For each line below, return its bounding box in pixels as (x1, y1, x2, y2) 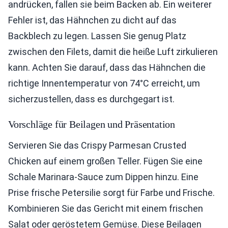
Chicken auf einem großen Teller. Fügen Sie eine (8, 156, 203, 166)
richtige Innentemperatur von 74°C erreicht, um (8, 78, 200, 89)
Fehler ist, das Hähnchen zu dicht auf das (8, 15, 177, 25)
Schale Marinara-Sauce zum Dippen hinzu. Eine (8, 172, 198, 182)
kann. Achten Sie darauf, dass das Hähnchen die (8, 62, 206, 73)
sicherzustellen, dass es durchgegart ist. (8, 94, 175, 104)
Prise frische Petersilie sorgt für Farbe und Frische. (8, 187, 215, 198)
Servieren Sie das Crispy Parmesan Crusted (8, 140, 186, 151)
